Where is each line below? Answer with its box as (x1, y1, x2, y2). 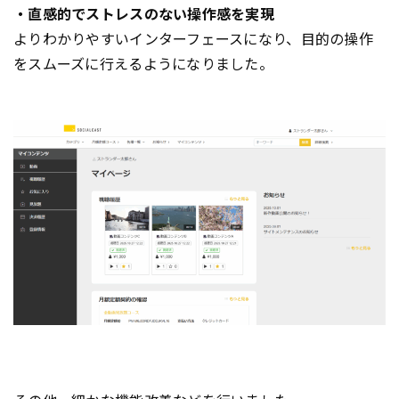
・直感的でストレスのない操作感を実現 (13, 3, 275, 24)
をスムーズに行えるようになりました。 (13, 53, 274, 74)
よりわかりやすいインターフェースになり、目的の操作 (13, 28, 373, 49)
